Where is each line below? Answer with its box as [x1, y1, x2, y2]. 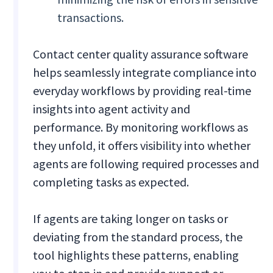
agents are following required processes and [33, 156, 260, 172]
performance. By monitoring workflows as [33, 119, 249, 135]
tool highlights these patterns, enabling [33, 247, 239, 263]
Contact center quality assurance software [33, 46, 249, 62]
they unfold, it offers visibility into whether [33, 138, 251, 154]
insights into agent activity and [33, 101, 191, 117]
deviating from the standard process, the [33, 229, 243, 245]
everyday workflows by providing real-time [33, 83, 252, 99]
